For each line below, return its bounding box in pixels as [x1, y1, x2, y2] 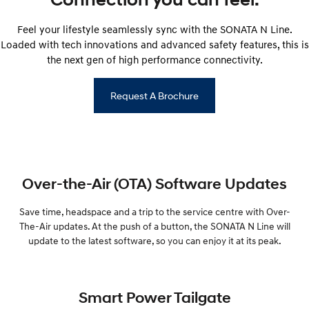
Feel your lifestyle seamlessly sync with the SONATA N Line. [17, 23, 292, 36]
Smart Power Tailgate [78, 288, 231, 307]
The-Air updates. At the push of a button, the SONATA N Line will [19, 220, 290, 232]
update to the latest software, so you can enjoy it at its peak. [28, 235, 281, 247]
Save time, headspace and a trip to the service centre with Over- [19, 206, 290, 218]
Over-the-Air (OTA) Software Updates [22, 175, 287, 193]
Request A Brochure [110, 90, 199, 102]
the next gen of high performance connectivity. [46, 53, 263, 66]
